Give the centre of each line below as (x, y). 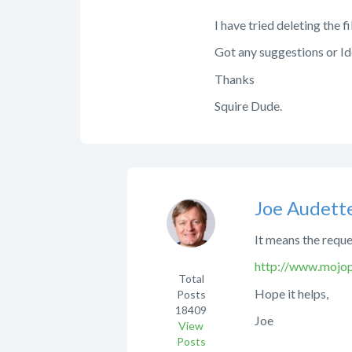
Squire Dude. (248, 106)
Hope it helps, (291, 293)
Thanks (235, 79)
